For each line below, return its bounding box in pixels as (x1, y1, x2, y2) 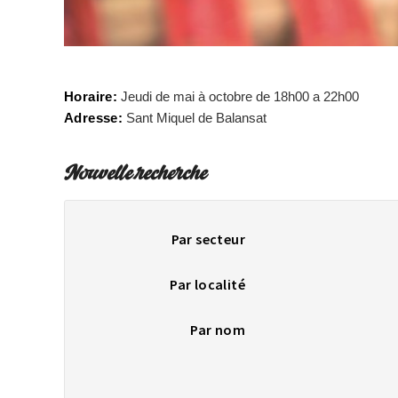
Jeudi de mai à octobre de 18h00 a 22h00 (117, 88, 360, 104)
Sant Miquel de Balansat (123, 109, 267, 125)
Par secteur (171, 229, 245, 248)
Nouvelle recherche (64, 163, 207, 186)
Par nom (190, 320, 245, 338)
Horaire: (64, 88, 118, 104)
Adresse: (64, 109, 123, 125)
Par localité (170, 275, 245, 293)
